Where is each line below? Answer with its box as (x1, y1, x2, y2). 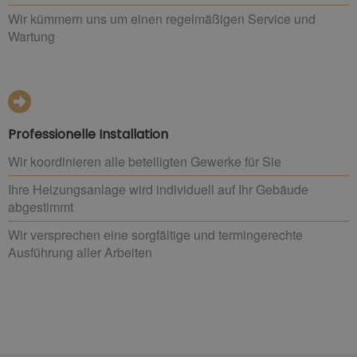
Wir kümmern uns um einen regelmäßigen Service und (8, 9, 316, 28)
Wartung (8, 26, 55, 45)
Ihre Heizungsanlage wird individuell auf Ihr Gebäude (8, 179, 308, 198)
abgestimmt (8, 197, 73, 216)
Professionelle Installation (8, 124, 168, 143)
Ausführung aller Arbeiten (8, 242, 152, 261)
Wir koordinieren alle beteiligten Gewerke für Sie (8, 151, 281, 171)
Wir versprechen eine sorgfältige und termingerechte (8, 225, 303, 244)
